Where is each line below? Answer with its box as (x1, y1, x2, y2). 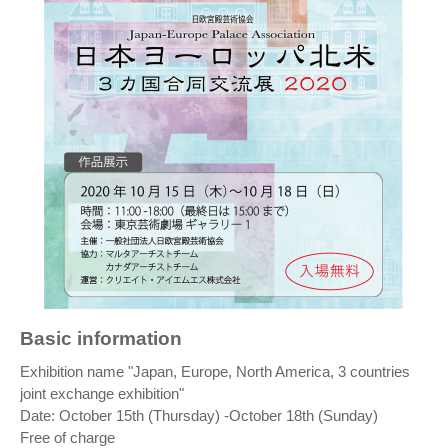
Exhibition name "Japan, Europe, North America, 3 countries (20, 363, 410, 381)
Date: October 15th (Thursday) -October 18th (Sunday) (20, 407, 378, 425)
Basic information (20, 328, 182, 350)
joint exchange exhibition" (20, 385, 184, 403)
